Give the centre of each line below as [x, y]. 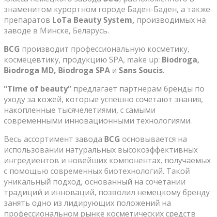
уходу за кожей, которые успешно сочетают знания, [103, 99]
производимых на [171, 20]
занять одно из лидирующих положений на [87, 203]
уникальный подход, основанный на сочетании [95, 181]
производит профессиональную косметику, [105, 49]
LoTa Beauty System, [94, 20]
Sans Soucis [141, 70]
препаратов [28, 20]
